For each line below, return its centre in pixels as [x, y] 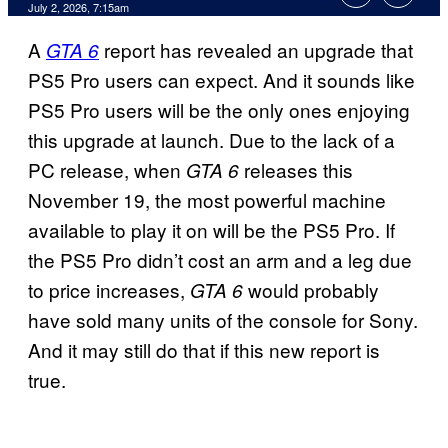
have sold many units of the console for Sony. [223, 320]
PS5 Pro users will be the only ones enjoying [219, 110]
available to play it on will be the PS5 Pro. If [211, 230]
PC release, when [107, 170]
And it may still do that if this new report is [204, 350]
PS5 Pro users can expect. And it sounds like [221, 80]
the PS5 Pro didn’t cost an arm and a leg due [220, 260]
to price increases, [109, 290]
